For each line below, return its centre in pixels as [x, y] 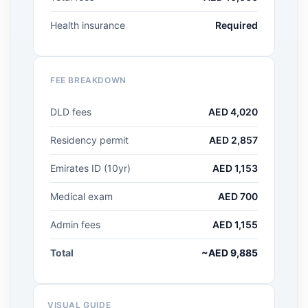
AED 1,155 [235, 224]
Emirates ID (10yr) [90, 168]
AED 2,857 [233, 140]
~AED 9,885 [230, 253]
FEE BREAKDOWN [88, 80]
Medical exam [81, 196]
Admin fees [75, 224]
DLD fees [71, 112]
